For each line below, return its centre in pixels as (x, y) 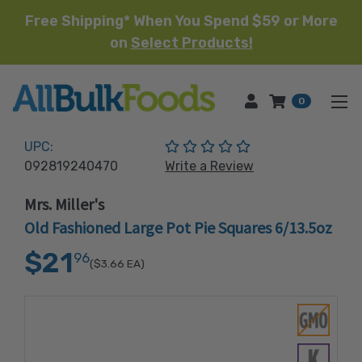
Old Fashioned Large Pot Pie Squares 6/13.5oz (178, 227)
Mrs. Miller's (64, 204)
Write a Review (210, 166)
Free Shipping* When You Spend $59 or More (181, 21)
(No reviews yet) (299, 146)
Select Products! (192, 43)
